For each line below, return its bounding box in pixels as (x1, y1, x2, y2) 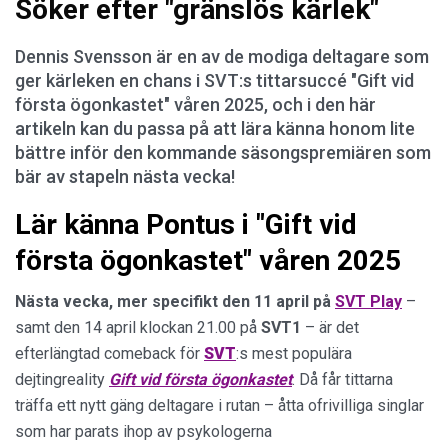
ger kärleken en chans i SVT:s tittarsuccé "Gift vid (15, 69, 414, 91)
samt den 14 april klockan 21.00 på (15, 317, 261, 337)
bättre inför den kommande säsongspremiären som (15, 141, 431, 163)
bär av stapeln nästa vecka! (15, 165, 235, 187)
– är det (301, 317, 359, 337)
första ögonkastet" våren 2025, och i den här (15, 93, 376, 115)
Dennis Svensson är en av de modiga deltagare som (15, 45, 429, 67)
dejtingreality (15, 369, 109, 389)
